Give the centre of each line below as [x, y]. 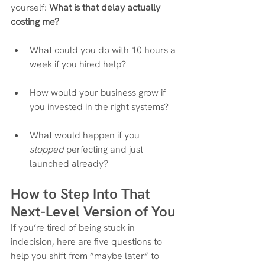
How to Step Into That [82, 194]
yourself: [30, 7]
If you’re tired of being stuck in [74, 227]
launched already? [69, 164]
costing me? [35, 22]
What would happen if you [86, 135]
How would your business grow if [99, 93]
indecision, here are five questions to [88, 242]
